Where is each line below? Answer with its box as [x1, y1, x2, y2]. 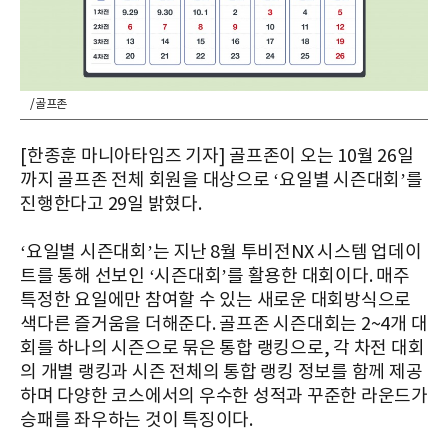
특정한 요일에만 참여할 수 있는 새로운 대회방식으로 [20, 290, 411, 312]
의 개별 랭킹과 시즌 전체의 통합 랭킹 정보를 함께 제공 [20, 362, 423, 384]
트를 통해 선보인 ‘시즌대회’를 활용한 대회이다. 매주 [20, 266, 410, 288]
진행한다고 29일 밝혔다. [20, 194, 202, 216]
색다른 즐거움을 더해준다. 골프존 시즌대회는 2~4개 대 [20, 314, 428, 336]
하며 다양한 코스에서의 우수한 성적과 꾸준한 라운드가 [20, 386, 428, 408]
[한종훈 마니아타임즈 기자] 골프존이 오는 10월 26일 [20, 146, 414, 168]
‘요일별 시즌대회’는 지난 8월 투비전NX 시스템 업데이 [20, 242, 422, 264]
